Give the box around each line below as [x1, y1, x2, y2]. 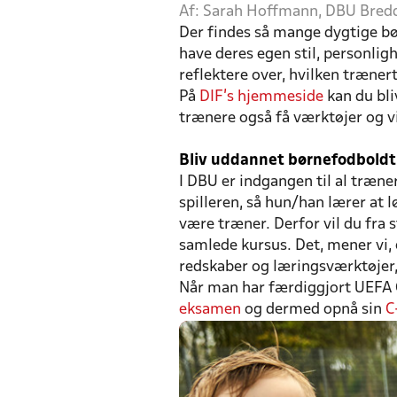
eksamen [179, 301, 241, 317]
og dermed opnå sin [241, 301, 385, 317]
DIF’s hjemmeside [199, 89, 323, 105]
